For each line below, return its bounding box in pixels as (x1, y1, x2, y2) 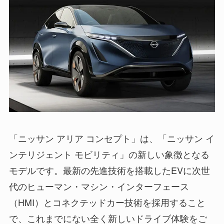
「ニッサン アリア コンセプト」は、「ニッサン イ (8, 131, 214, 145)
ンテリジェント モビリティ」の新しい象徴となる (8, 147, 209, 161)
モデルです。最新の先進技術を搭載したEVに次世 (8, 163, 210, 177)
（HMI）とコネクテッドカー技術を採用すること (8, 195, 205, 209)
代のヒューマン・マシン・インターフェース (8, 179, 189, 193)
